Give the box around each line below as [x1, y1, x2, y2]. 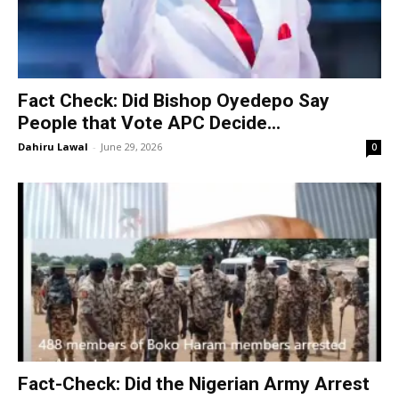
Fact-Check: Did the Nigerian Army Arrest [18, 373, 370, 395]
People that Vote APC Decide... [18, 111, 281, 134]
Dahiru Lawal [18, 139, 88, 153]
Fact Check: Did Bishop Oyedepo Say [18, 89, 330, 111]
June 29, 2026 [101, 139, 162, 153]
